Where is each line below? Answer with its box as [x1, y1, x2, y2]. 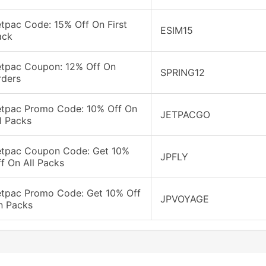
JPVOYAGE [160, 193, 209, 205]
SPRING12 [160, 66, 205, 79]
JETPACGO [160, 109, 210, 121]
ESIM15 [160, 24, 193, 37]
